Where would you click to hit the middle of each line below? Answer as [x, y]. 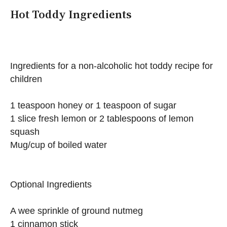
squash [25, 131]
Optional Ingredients [51, 184]
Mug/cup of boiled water [59, 145]
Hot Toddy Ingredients [71, 14]
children [26, 79]
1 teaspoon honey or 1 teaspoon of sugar [93, 105]
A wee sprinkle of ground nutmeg [77, 211]
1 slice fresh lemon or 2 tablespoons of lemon [102, 118]
